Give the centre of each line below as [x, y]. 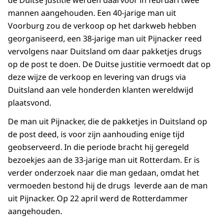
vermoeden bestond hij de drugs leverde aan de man [108, 186]
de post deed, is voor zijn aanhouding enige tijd [96, 134]
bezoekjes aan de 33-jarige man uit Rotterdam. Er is [104, 160]
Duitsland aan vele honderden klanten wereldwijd [101, 90]
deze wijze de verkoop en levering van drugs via [97, 77]
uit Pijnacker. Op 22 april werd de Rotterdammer [98, 199]
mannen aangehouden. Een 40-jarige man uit [92, 13]
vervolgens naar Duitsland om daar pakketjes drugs [105, 52]
